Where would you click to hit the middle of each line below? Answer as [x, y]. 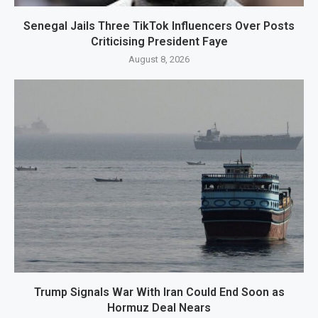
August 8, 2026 [159, 59]
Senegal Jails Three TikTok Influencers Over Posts [159, 26]
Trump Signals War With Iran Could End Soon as [159, 292]
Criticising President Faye [159, 41]
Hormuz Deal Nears [159, 307]
